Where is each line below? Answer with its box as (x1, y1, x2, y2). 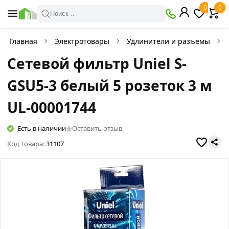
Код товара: (7, 139, 47, 148)
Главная (9, 36, 37, 46)
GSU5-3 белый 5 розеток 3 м (7, 76, 213, 95)
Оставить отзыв (72, 124, 123, 133)
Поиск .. (50, 10, 75, 17)
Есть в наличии (17, 124, 66, 133)
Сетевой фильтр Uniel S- (7, 54, 187, 73)
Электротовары (55, 36, 109, 46)
